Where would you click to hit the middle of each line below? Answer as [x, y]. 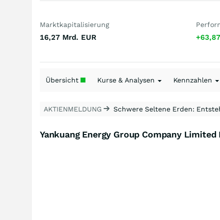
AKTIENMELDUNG [74, 109]
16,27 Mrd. [59, 37]
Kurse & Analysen [127, 80]
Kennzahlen [194, 80]
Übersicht [63, 80]
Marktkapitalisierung [74, 25]
